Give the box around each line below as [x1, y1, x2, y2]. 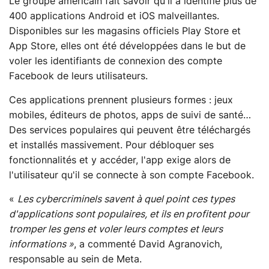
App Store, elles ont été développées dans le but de [9, 41, 246, 51]
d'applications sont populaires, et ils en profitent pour [9, 209, 249, 219]
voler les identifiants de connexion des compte [9, 56, 222, 66]
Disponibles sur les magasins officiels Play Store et [9, 26, 241, 36]
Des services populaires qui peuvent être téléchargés [9, 125, 250, 135]
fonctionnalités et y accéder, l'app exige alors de [9, 155, 231, 165]
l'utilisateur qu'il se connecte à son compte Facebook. [9, 170, 254, 180]
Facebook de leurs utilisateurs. [9, 71, 148, 81]
